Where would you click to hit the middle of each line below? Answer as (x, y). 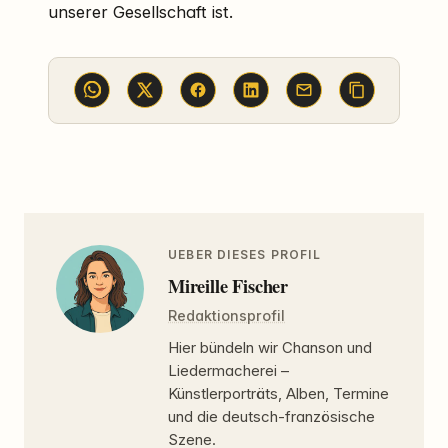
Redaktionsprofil (226, 315)
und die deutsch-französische (271, 417)
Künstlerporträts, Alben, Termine (278, 394)
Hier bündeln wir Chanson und (270, 348)
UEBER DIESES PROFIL (244, 255)
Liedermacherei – (228, 371)
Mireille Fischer (228, 285)
